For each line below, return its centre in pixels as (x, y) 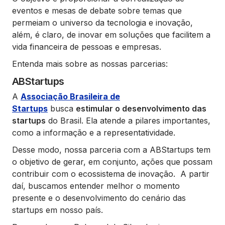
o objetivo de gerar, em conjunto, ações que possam (112, 161)
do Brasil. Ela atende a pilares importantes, (128, 120)
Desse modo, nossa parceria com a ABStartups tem (111, 149)
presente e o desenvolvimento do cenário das (99, 198)
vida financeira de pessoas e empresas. (87, 46)
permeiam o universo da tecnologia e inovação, (102, 22)
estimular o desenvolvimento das (141, 108)
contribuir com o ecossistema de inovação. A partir (111, 174)
